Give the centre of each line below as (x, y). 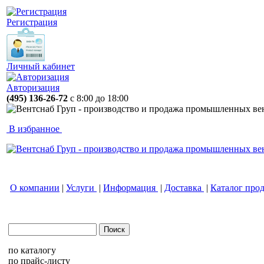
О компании (35, 188)
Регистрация (32, 22)
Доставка (184, 188)
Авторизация (33, 88)
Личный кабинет (41, 66)
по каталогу (32, 250)
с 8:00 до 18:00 (99, 98)
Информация (131, 188)
